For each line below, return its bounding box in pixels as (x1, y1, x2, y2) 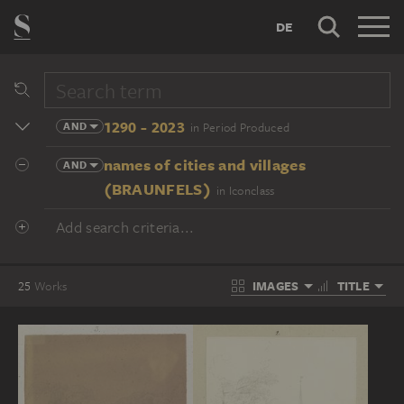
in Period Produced (189, 120, 290, 135)
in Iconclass (216, 183, 275, 198)
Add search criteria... (56, 217, 195, 237)
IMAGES (252, 278, 299, 294)
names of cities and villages (103, 153, 306, 175)
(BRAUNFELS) (103, 178, 211, 199)
